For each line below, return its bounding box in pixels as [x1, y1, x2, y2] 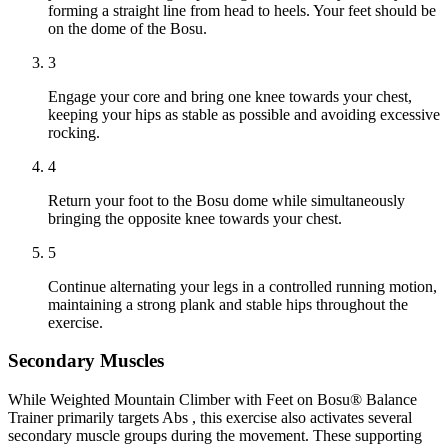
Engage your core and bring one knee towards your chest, [48, 87, 412, 105]
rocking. [48, 123, 100, 141]
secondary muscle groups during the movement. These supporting [8, 427, 422, 445]
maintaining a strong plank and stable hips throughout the [48, 295, 408, 313]
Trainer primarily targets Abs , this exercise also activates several [8, 409, 412, 427]
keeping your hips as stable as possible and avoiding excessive [48, 105, 440, 123]
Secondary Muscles [8, 350, 164, 372]
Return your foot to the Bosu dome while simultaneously [48, 191, 405, 209]
